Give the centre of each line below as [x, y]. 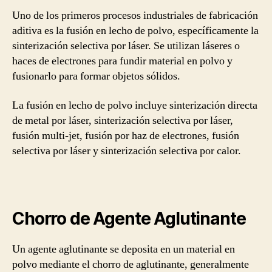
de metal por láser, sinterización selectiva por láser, [123, 120]
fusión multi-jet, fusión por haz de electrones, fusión [126, 135]
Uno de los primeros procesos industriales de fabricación [135, 15]
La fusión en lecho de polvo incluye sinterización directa [135, 105]
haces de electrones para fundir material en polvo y [122, 61]
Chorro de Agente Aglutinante [129, 219]
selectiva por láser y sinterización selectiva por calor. [127, 151]
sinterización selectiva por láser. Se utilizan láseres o [126, 46]
